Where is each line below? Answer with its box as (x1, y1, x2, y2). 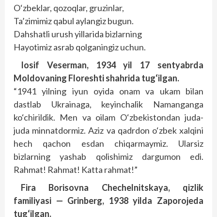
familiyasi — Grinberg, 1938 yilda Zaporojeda (14, 195, 203, 206)
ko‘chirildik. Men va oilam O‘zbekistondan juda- (14, 112, 203, 123)
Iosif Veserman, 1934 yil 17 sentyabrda (21, 60, 203, 70)
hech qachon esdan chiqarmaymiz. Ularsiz (14, 138, 203, 149)
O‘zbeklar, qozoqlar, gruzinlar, (14, 2, 124, 13)
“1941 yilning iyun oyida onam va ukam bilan (14, 86, 203, 96)
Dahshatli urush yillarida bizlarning (14, 29, 142, 39)
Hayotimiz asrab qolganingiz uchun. (14, 42, 146, 52)
